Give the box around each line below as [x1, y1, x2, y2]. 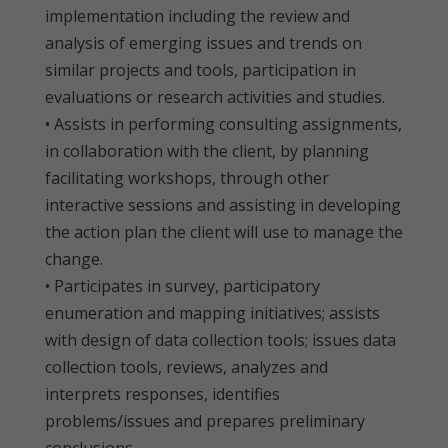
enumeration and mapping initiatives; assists [45, 302, 380, 324]
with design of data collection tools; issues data [45, 329, 396, 351]
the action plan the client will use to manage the [45, 221, 403, 243]
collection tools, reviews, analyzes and [45, 356, 328, 378]
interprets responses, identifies [45, 383, 280, 405]
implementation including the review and [45, 5, 350, 27]
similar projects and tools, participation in [45, 59, 356, 81]
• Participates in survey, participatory [45, 275, 320, 297]
